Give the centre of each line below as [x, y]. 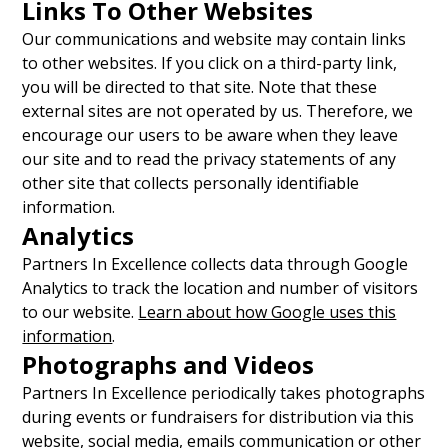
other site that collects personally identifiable [191, 183]
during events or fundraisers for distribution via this [218, 417]
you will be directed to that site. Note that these [200, 87]
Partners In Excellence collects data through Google [215, 264]
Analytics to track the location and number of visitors [220, 288]
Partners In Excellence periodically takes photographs [224, 393]
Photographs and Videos [168, 364]
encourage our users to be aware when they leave [210, 135]
